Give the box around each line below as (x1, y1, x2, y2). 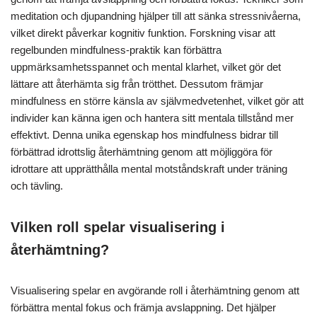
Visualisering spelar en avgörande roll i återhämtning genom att (11, 284, 299, 297)
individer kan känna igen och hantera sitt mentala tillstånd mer (11, 112, 294, 125)
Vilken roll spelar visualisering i (11, 219, 225, 236)
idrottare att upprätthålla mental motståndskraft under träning (11, 163, 287, 175)
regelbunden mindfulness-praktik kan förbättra (11, 44, 221, 57)
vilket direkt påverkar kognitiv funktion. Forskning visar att (11, 27, 275, 40)
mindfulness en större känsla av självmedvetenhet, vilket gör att (11, 95, 304, 108)
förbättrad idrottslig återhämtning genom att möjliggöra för (11, 146, 272, 158)
